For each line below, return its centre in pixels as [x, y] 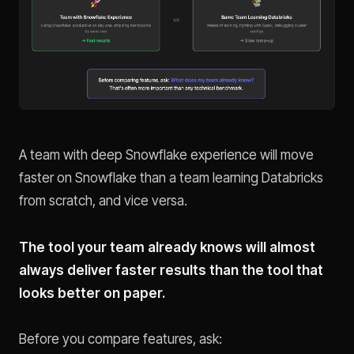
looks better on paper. [92, 293]
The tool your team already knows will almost [167, 247]
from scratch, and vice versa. [103, 200]
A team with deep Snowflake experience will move [166, 154]
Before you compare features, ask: [121, 339]
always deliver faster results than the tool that [171, 270]
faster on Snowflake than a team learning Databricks [171, 177]
